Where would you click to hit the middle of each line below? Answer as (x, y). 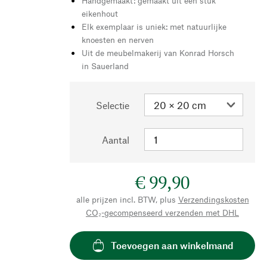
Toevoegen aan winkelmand (172, 246)
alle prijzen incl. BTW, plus (126, 199)
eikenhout (100, 13)
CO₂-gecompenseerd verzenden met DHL (162, 212)
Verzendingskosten (213, 199)
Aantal (116, 139)
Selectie (113, 105)
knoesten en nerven (118, 39)
